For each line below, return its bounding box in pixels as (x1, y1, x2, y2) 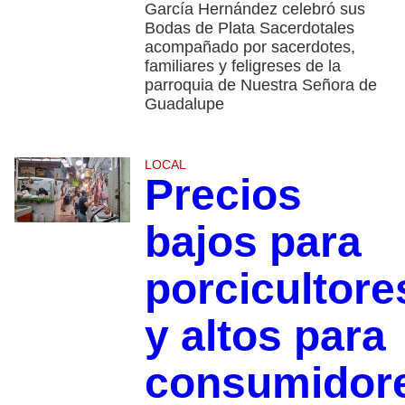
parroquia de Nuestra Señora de (144, 76, 377, 95)
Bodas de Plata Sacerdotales (144, 19, 354, 38)
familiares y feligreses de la (144, 57, 341, 76)
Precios (144, 171, 302, 220)
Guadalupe (144, 95, 224, 114)
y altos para (144, 312, 386, 361)
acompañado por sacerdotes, (144, 38, 355, 57)
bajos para (144, 218, 362, 267)
